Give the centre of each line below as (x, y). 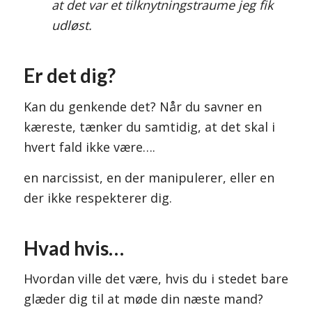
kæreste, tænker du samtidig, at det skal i (149, 126)
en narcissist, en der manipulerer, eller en (149, 177)
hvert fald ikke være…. (89, 147)
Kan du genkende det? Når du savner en (142, 106)
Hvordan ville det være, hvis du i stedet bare (156, 279)
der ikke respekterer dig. (97, 197)
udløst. (71, 25)
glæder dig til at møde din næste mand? (143, 299)
